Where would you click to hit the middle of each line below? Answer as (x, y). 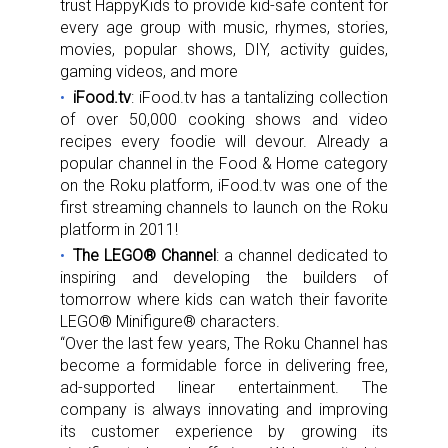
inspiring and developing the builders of (224, 277)
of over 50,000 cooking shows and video (224, 119)
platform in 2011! (119, 229)
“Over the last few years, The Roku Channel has (224, 343)
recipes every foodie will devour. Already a (224, 141)
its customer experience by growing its (224, 431)
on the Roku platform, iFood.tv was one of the (224, 185)
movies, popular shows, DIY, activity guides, (224, 49)
